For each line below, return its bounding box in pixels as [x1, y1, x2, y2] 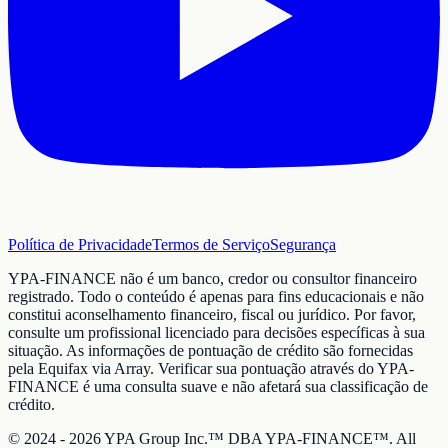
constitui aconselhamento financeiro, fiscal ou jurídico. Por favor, [8, 306, 416, 324]
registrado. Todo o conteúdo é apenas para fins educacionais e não [8, 288, 424, 306]
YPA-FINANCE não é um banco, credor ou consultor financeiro [8, 270, 417, 288]
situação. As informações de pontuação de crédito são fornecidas [8, 342, 413, 360]
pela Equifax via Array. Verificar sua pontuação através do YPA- [8, 360, 414, 378]
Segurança [270, 236, 336, 254]
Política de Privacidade [8, 236, 152, 254]
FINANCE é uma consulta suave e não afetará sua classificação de [8, 378, 428, 396]
